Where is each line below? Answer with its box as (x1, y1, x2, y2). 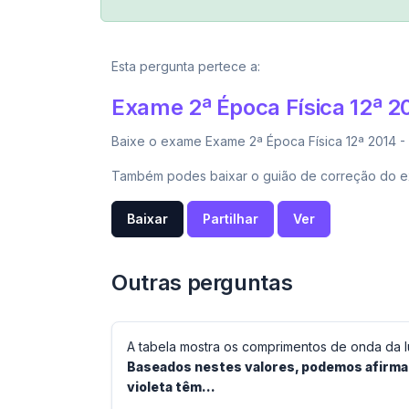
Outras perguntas (111, 269, 293, 296)
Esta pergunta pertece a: (111, 58, 260, 74)
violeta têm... (127, 379, 215, 394)
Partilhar (203, 211, 258, 226)
